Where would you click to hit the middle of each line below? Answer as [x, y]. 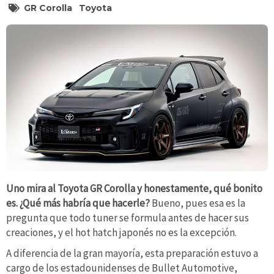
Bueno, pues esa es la [198, 203]
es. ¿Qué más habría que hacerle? [79, 203]
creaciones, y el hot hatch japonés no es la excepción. [121, 233]
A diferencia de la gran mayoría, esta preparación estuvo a [132, 253]
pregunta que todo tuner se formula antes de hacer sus [128, 218]
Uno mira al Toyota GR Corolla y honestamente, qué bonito [134, 189]
